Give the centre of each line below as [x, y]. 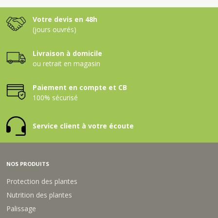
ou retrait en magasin [67, 63]
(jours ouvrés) [55, 29]
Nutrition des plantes [39, 195]
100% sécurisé [55, 97]
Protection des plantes [42, 181]
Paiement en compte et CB [80, 87]
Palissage [21, 208]
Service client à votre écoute [83, 126]
